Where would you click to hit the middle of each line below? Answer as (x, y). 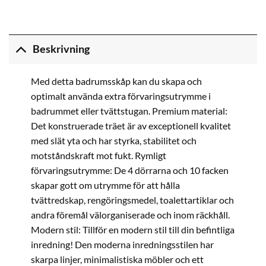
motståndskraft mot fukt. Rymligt (98, 155)
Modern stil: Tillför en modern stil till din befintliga (132, 229)
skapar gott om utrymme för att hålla (105, 185)
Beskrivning (61, 49)
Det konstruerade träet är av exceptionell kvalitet (131, 125)
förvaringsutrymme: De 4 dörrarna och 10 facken (129, 170)
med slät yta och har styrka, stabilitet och (113, 140)
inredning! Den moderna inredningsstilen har (122, 244)
